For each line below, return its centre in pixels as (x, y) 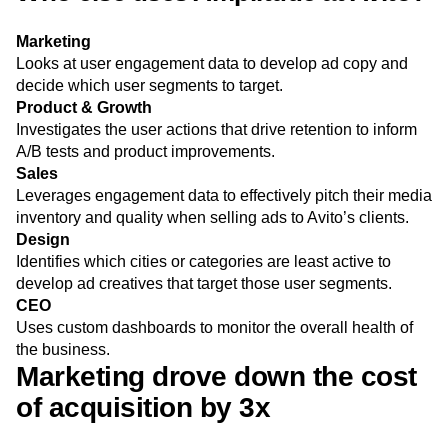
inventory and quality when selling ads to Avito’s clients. (212, 217)
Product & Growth (84, 107)
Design (43, 239)
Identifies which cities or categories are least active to (203, 261)
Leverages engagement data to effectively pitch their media (224, 195)
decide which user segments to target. (149, 85)
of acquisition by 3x (143, 407)
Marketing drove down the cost (216, 376)
